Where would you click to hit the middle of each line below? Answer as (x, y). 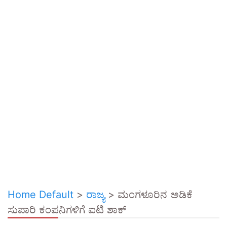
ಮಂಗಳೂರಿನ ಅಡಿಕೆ (155, 194)
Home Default (41, 194)
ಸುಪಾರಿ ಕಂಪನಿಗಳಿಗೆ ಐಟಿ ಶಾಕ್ (67, 210)
